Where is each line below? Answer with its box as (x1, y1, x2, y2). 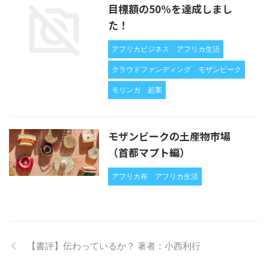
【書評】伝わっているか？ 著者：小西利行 (27, 240, 201, 252)
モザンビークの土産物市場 (108, 128, 231, 144)
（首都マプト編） (108, 144, 190, 160)
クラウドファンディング (112, 64, 191, 74)
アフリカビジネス (112, 44, 169, 53)
